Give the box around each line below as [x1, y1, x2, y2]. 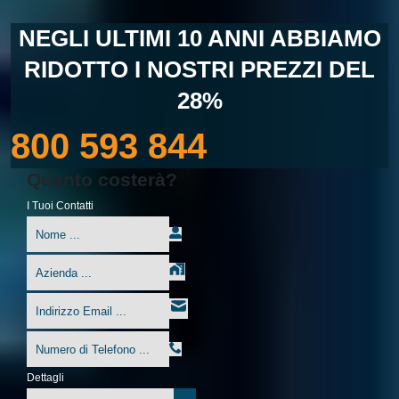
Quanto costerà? [27, 169, 177, 191]
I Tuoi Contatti [27, 199, 94, 213]
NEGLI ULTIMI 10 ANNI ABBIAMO [18, 25, 381, 53]
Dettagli [27, 371, 64, 385]
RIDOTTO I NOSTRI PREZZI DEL [24, 56, 375, 84]
